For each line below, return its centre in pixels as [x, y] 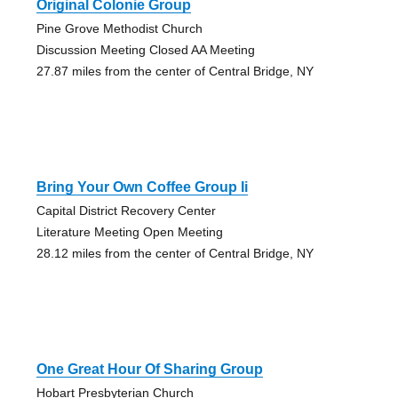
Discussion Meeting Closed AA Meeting [145, 49]
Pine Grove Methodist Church [119, 28]
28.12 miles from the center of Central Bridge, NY [175, 253]
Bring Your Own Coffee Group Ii [142, 187]
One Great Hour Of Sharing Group [149, 369]
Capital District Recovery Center [126, 210]
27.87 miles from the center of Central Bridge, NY [175, 71]
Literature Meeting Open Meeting [129, 231]
